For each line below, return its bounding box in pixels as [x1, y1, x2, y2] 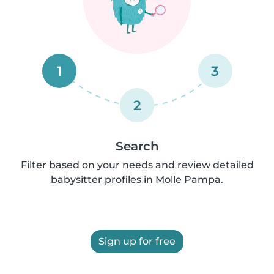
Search [115, 139, 159, 154]
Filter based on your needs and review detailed [20, 159, 254, 171]
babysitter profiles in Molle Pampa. [51, 174, 223, 185]
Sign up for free [98, 235, 176, 247]
